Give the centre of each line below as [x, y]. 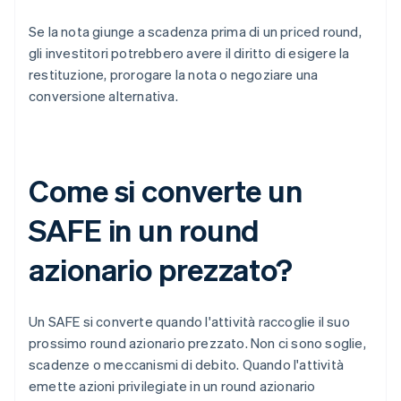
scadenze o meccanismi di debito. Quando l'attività [187, 365]
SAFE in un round [145, 230]
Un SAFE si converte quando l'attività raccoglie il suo [189, 322]
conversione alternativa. [103, 96]
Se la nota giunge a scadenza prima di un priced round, [195, 32]
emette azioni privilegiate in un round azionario [172, 386]
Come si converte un [166, 191]
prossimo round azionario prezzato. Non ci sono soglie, [197, 343]
